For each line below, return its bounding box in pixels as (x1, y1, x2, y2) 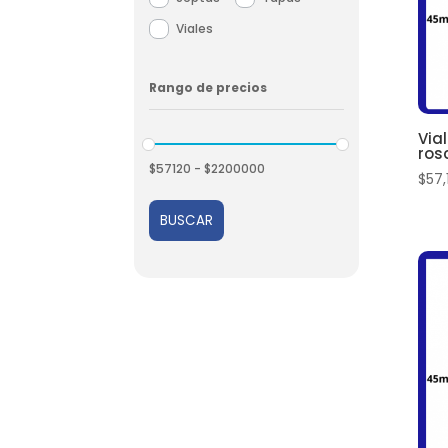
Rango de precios (149, 78, 268, 96)
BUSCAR (160, 210, 214, 230)
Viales (176, 19, 214, 37)
